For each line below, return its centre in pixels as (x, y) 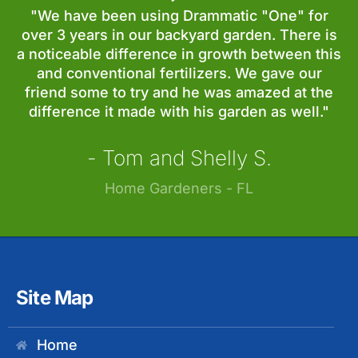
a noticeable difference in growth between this (179, 54)
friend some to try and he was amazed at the (179, 92)
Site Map (55, 297)
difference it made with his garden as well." (179, 111)
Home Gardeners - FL (179, 188)
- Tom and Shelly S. (179, 157)
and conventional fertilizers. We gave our (179, 73)
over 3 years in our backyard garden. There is (179, 34)
